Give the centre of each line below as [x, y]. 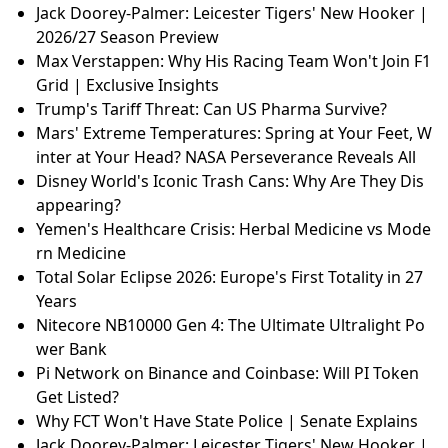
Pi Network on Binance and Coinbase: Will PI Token [227, 373]
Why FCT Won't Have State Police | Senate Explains [227, 421]
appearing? [78, 205]
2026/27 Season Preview [127, 37]
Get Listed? [77, 397]
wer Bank [71, 349]
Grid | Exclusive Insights [127, 85]
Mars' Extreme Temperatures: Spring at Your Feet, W [234, 133]
